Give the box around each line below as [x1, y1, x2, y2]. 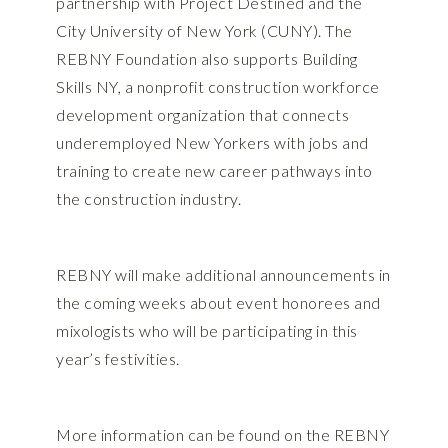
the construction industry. [56, 189, 241, 209]
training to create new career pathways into [56, 161, 373, 181]
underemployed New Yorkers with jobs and [56, 133, 369, 153]
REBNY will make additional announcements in [56, 265, 391, 285]
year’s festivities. [56, 349, 180, 369]
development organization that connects [56, 105, 349, 125]
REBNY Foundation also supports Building [56, 49, 358, 69]
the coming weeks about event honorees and [56, 293, 381, 313]
